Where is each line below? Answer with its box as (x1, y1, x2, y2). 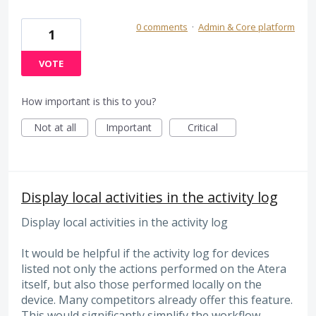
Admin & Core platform (198, 20, 295, 34)
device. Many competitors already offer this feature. (21, 292, 293, 308)
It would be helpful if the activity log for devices (21, 245, 269, 262)
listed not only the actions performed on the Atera (21, 261, 286, 277)
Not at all (33, 121, 76, 135)
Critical (188, 121, 218, 135)
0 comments (136, 20, 188, 34)
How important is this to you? (21, 95, 156, 109)
